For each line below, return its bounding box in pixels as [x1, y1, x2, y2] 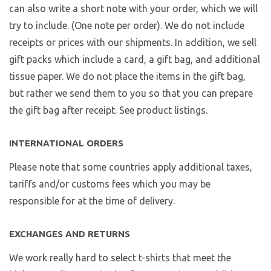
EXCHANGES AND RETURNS [9, 229, 130, 240]
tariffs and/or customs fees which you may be [9, 178, 211, 190]
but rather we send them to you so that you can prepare [9, 88, 253, 99]
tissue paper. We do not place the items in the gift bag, [9, 71, 246, 82]
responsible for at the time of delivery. [9, 195, 175, 207]
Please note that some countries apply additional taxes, [9, 162, 252, 173]
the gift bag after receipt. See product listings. [9, 105, 207, 116]
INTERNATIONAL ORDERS [9, 138, 123, 149]
